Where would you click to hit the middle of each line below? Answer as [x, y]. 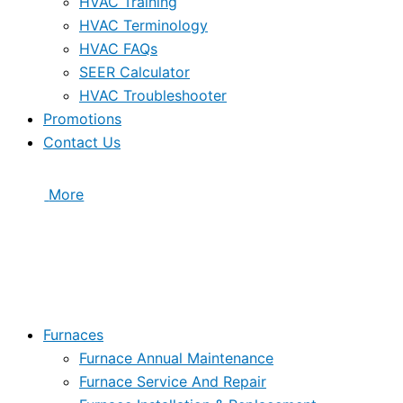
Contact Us [82, 142]
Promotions [82, 118]
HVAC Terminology [143, 25]
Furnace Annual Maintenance [176, 358]
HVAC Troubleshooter [153, 95]
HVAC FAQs [118, 48]
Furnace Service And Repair [173, 381]
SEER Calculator [134, 72]
